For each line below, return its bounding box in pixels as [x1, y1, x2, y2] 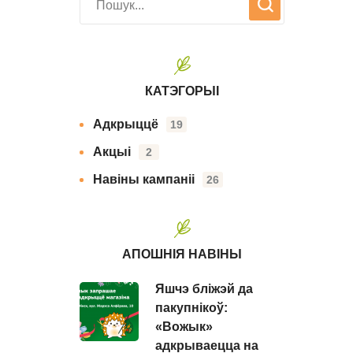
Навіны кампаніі [93, 173, 195, 186]
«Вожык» [155, 320, 213, 333]
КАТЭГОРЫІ [145, 84, 219, 98]
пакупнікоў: [155, 301, 228, 314]
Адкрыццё [93, 117, 158, 131]
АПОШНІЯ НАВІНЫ [122, 247, 242, 261]
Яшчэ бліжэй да [155, 282, 253, 295]
